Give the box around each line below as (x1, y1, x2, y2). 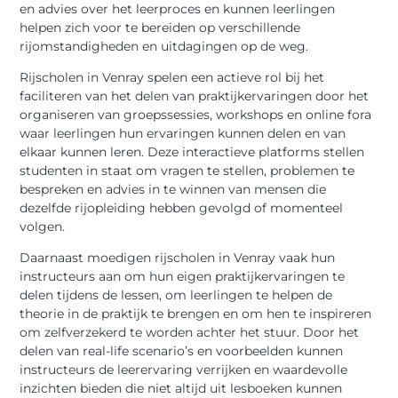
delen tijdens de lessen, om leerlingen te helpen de (20, 287, 333, 304)
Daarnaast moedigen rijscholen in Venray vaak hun (20, 250, 336, 267)
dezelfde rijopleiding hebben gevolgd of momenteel (20, 199, 344, 216)
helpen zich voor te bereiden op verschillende (20, 19, 301, 36)
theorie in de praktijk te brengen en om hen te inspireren (20, 306, 372, 322)
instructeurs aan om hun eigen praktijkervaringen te (20, 268, 346, 285)
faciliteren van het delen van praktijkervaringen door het (20, 87, 370, 104)
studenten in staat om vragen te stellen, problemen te (20, 162, 355, 179)
